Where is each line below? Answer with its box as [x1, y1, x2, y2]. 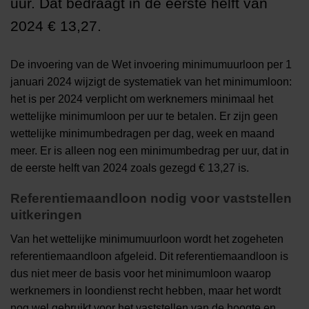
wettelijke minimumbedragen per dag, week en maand [10, 127, 275, 139]
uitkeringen [10, 208, 82, 223]
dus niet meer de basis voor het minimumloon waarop [10, 268, 271, 280]
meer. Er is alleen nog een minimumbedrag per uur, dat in [10, 144, 289, 157]
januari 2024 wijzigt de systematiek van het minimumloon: [10, 75, 292, 88]
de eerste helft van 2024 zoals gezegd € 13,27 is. [10, 161, 252, 174]
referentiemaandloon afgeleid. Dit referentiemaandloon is [10, 250, 288, 263]
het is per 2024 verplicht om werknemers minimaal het [10, 92, 273, 105]
